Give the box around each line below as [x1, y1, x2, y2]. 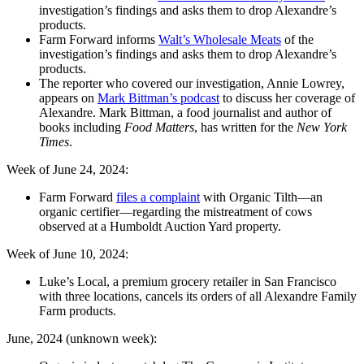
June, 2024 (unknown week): [6, 331, 157, 346]
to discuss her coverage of [219, 91, 355, 106]
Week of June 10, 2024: [6, 247, 128, 262]
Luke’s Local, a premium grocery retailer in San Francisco [39, 275, 336, 289]
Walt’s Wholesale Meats [158, 32, 281, 47]
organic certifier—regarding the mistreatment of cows [39, 205, 312, 219]
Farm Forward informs [39, 32, 158, 47]
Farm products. [39, 304, 116, 318]
